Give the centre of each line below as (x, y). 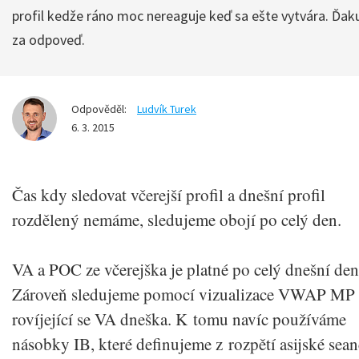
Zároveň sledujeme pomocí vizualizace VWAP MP (184, 294)
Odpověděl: (99, 109)
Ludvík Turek (167, 109)
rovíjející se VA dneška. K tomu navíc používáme (179, 319)
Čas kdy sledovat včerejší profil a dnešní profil (169, 194)
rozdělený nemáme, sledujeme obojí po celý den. (177, 219)
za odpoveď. (48, 40)
